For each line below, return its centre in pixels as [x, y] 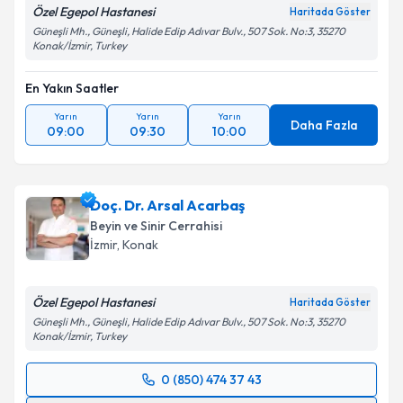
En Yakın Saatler [72, 88]
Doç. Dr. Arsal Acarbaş [167, 205]
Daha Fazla [324, 125]
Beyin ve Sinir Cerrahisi [156, 226]
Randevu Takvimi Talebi [141, 389]
